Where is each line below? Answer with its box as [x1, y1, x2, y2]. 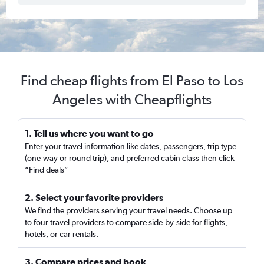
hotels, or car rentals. [25, 229, 98, 239]
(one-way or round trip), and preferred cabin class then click [25, 153, 235, 163]
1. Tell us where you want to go [25, 128, 154, 138]
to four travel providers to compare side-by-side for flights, [25, 217, 227, 227]
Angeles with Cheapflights [52, 91, 212, 108]
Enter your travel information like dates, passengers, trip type [25, 141, 236, 151]
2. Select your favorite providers [25, 192, 163, 203]
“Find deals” [25, 165, 68, 174]
